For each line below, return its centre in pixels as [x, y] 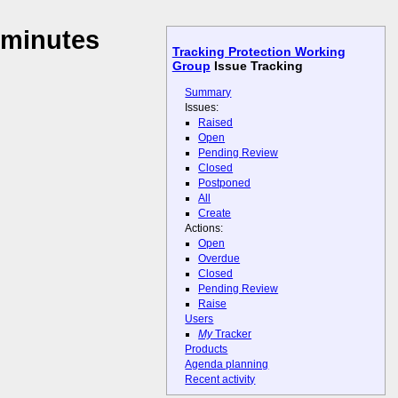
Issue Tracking [256, 66]
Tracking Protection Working [259, 52]
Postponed [225, 183]
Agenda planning [227, 365]
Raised [216, 122]
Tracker [232, 334]
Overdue [219, 259]
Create [215, 213]
